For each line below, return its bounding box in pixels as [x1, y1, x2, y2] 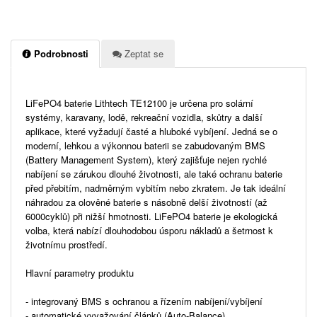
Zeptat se [122, 46, 163, 60]
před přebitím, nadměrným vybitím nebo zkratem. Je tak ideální [25, 180, 286, 195]
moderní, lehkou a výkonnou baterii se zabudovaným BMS [25, 138, 265, 152]
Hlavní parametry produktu [25, 265, 134, 279]
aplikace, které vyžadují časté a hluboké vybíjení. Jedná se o [25, 124, 277, 138]
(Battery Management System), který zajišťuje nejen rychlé [25, 152, 267, 166]
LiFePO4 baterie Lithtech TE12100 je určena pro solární [25, 96, 253, 110]
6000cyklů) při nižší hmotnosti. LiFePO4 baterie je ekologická [25, 209, 277, 223]
